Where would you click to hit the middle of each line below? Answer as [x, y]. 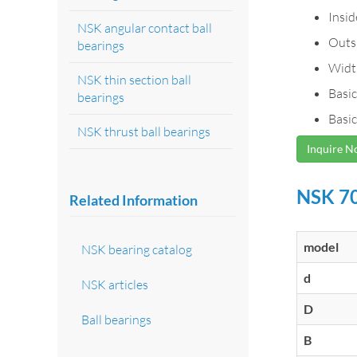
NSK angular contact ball [145, 27]
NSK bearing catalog [137, 249]
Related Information [133, 200]
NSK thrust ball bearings [144, 131]
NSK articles [115, 284]
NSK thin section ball [134, 79]
